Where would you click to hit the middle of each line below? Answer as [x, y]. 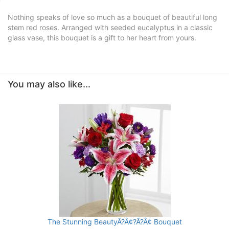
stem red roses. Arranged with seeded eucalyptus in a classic [110, 27]
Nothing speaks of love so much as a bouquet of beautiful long [112, 17]
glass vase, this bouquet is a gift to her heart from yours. [102, 38]
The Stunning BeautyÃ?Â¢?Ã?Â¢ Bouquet [114, 222]
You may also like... [49, 84]
